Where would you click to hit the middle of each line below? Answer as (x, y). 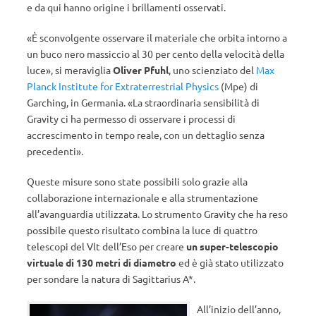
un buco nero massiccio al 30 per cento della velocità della (156, 54)
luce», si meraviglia (70, 70)
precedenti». (55, 151)
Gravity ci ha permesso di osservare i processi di (131, 119)
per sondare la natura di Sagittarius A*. (111, 279)
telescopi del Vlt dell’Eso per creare (107, 246)
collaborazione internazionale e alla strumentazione (142, 197)
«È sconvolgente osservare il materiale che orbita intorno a (157, 37)
